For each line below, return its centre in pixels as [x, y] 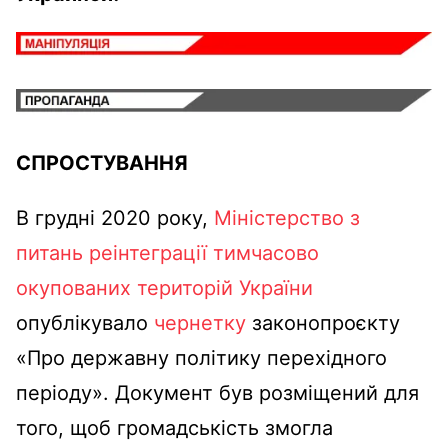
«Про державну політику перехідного [201, 358]
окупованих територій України [164, 288]
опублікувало [85, 323]
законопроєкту [323, 323]
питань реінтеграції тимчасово [167, 253]
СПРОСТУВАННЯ [102, 163]
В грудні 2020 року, [115, 218]
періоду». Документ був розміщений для [217, 393]
